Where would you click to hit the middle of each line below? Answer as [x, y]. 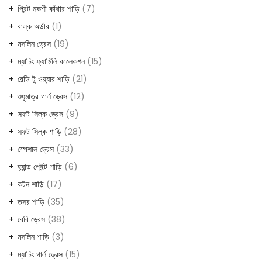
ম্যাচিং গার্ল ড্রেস [40, 254]
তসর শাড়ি [31, 201]
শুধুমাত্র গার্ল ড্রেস [42, 96]
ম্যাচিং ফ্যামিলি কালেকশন [51, 61]
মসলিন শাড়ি [33, 237]
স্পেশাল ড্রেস [36, 149]
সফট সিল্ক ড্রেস [40, 114]
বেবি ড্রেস [31, 219]
